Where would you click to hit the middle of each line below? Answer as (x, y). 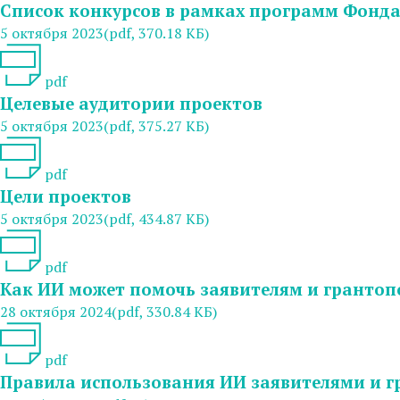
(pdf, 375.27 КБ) (156, 125)
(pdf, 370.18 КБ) (156, 33)
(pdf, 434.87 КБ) (156, 218)
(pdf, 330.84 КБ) (164, 311)
